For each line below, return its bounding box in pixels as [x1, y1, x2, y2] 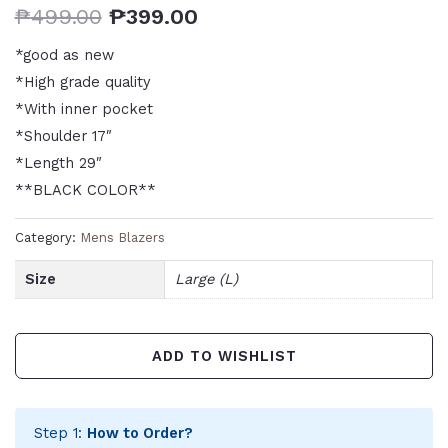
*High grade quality [14, 72, 151, 91]
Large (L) [174, 270, 238, 289]
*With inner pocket [14, 99, 153, 118]
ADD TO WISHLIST [151, 346, 297, 365]
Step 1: [33, 424, 87, 443]
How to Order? [86, 424, 193, 443]
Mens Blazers [79, 229, 165, 245]
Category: [14, 229, 80, 245]
